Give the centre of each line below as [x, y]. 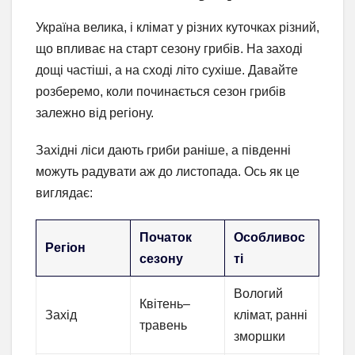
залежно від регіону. [95, 113]
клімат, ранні [271, 315]
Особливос [270, 237]
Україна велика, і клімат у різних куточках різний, [177, 27]
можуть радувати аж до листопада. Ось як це [168, 171]
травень [164, 325]
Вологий [259, 293]
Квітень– [165, 303]
